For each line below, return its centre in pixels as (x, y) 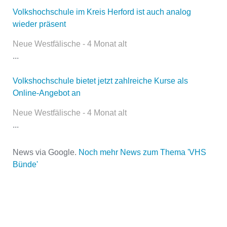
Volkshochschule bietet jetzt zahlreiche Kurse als (100, 81)
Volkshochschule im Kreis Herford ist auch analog (102, 12)
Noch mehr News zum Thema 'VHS (142, 152)
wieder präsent (39, 24)
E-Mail (66, 74)
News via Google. (46, 152)
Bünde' (25, 164)
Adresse (52, 219)
